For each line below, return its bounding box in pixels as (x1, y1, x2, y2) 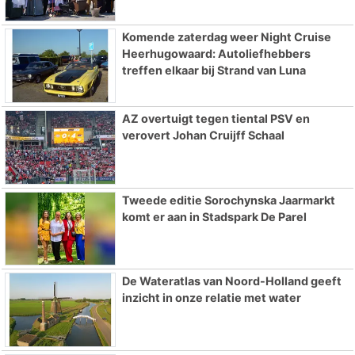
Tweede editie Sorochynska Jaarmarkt (121, 193, 335, 207)
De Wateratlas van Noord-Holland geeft (121, 274, 342, 288)
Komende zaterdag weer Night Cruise (121, 29, 331, 44)
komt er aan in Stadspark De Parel (121, 209, 307, 223)
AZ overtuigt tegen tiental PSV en (121, 111, 310, 125)
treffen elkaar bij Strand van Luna (121, 63, 306, 77)
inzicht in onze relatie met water (121, 291, 301, 305)
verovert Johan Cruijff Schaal (121, 128, 284, 142)
